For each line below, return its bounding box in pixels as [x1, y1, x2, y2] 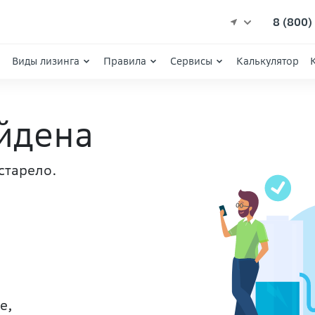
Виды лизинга [12, 55, 79, 67]
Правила [103, 55, 146, 67]
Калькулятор [236, 55, 299, 67]
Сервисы [170, 55, 212, 67]
